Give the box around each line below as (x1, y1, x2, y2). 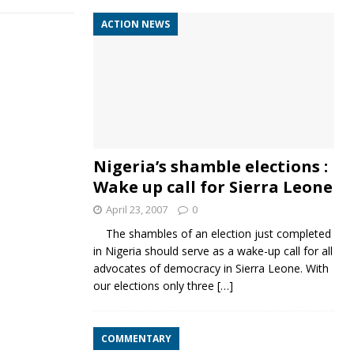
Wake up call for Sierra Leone (92, 175, 333, 198)
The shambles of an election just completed (92, 225, 331, 241)
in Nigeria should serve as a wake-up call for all (92, 243, 333, 258)
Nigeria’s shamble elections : (92, 155, 328, 177)
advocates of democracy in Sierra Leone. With (92, 260, 329, 276)
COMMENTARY (100, 331, 171, 345)
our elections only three (92, 277, 217, 293)
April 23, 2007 (105, 201, 168, 217)
